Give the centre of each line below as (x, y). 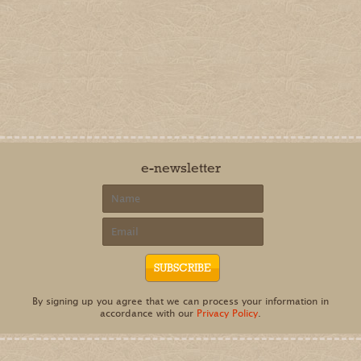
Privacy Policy (227, 313)
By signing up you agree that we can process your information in (180, 301)
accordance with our (148, 313)
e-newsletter (180, 168)
